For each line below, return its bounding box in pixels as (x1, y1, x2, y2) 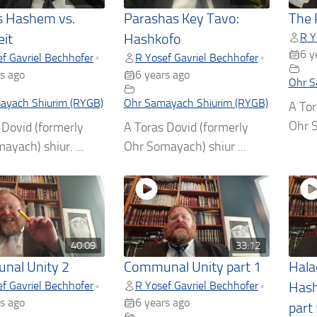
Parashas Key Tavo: (123, 10, 239, 27)
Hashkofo (123, 30, 181, 47)
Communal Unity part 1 (123, 259, 261, 276)
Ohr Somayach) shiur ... (123, 138, 246, 154)
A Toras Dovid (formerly (123, 119, 248, 135)
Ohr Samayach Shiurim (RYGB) (123, 96, 268, 110)
